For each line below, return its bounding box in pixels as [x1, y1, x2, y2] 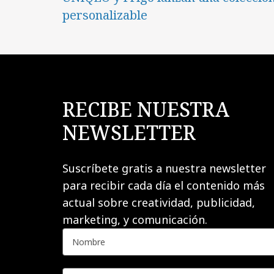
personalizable [62, 6, 147, 23]
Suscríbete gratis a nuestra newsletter [62, 161, 266, 176]
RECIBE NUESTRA [62, 96, 229, 123]
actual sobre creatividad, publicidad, [62, 195, 255, 210]
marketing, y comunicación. [62, 212, 213, 228]
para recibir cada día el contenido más [62, 178, 265, 193]
